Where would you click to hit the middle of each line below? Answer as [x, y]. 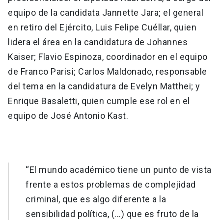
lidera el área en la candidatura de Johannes [98, 42]
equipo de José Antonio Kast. [68, 116]
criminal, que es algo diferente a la [96, 199]
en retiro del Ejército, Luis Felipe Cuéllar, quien [102, 27]
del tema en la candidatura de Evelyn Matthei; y [104, 86]
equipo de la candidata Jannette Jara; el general [106, 13]
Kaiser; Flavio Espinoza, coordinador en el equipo [108, 57]
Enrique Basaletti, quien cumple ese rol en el [99, 101]
